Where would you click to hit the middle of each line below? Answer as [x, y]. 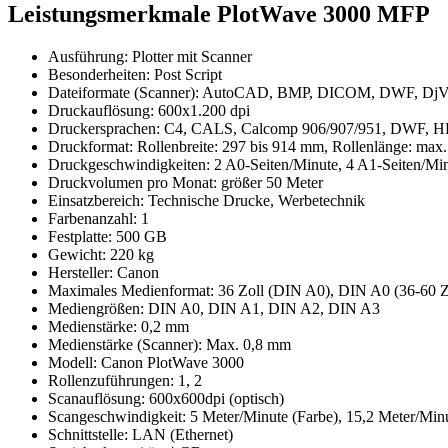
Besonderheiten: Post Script [135, 75]
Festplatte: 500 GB [107, 237]
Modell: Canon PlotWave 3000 [146, 363]
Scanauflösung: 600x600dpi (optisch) [166, 399]
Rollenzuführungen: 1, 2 [125, 381]
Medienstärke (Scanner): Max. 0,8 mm [169, 345]
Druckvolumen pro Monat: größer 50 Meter [185, 183]
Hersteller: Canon [103, 273]
